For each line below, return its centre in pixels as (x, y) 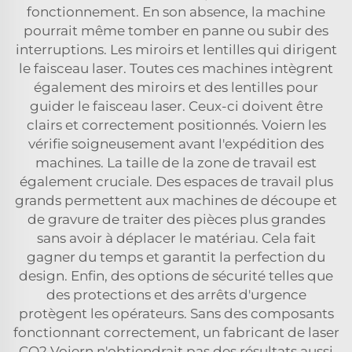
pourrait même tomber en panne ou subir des (176, 30)
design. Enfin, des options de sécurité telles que (176, 275)
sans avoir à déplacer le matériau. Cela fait (176, 238)
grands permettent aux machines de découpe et (176, 200)
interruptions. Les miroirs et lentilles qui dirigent (176, 49)
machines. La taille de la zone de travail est (176, 162)
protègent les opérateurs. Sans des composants (176, 313)
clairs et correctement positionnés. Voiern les (176, 125)
